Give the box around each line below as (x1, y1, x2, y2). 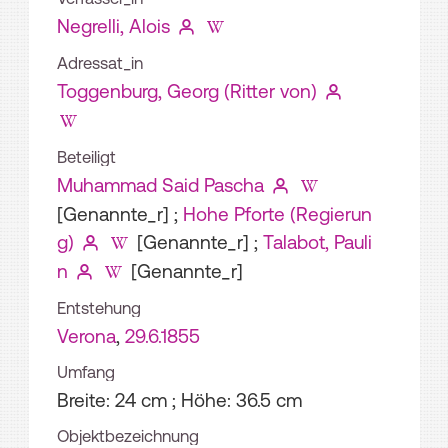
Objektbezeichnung (57, 426, 199, 445)
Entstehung (57, 298, 141, 317)
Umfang (57, 362, 115, 381)
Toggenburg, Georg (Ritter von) (57, 79, 317, 102)
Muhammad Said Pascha (57, 173, 264, 196)
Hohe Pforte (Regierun (183, 202, 372, 225)
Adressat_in (57, 53, 143, 72)
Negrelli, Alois (57, 14, 170, 37)
